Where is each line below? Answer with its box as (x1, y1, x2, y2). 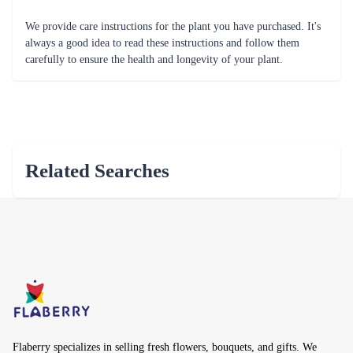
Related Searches (25, 160, 169, 182)
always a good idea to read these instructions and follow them (25, 37, 299, 50)
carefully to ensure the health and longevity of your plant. (25, 54, 283, 66)
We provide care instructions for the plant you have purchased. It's (25, 20, 321, 33)
